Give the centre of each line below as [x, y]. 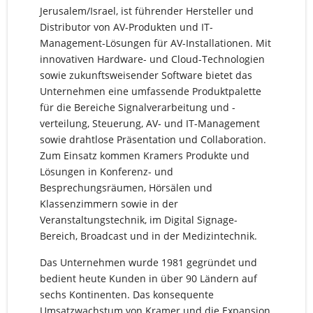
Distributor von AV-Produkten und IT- [126, 27]
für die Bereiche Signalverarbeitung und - [137, 108]
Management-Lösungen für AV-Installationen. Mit [155, 43]
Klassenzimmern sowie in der [109, 204]
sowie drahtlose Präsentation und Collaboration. [153, 140]
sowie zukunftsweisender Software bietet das [146, 75]
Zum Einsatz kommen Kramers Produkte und [144, 156]
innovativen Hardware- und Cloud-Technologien [152, 59]
